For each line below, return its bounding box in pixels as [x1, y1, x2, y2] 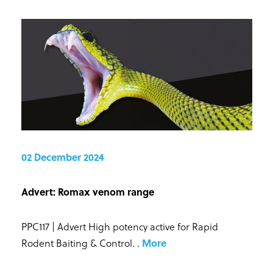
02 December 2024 [21, 150, 104, 165]
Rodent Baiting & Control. [21, 236, 137, 250]
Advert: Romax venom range [21, 185, 154, 199]
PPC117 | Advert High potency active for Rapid [21, 219, 218, 234]
